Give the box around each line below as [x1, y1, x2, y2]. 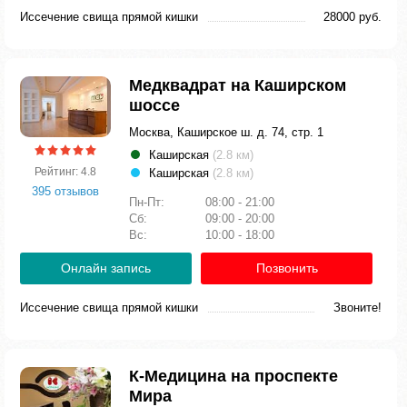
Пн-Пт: [129, 195, 168, 209]
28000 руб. [323, 10, 382, 24]
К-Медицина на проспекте [129, 367, 338, 385]
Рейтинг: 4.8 [35, 164, 96, 178]
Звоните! [333, 301, 382, 314]
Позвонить [255, 261, 318, 275]
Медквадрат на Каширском [129, 76, 346, 94]
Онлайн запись [61, 261, 151, 275]
